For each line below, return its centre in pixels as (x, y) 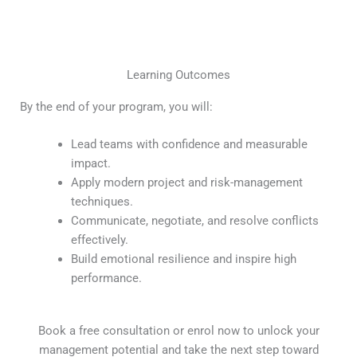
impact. (90, 164)
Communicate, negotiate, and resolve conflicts (194, 221)
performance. (106, 279)
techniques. (102, 202)
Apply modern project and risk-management (186, 183)
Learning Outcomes (178, 75)
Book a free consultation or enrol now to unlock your (178, 331)
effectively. (99, 240)
